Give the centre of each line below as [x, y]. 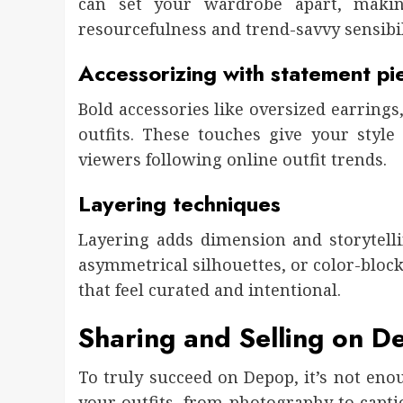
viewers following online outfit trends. [233, 160]
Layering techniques [179, 204]
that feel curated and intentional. [210, 290]
